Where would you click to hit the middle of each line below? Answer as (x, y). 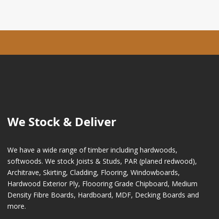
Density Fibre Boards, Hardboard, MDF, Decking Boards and (103, 195)
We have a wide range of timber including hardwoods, (92, 150)
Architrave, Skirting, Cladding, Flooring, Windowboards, (93, 173)
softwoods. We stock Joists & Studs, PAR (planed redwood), (102, 161)
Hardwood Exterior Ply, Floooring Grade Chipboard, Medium (102, 184)
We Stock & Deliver (62, 122)
